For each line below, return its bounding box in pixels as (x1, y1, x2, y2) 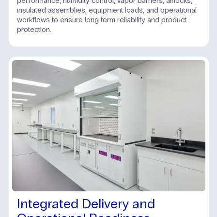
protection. (17, 25, 51, 34)
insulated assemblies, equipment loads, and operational (17, 5, 197, 15)
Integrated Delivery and (17, 195, 155, 212)
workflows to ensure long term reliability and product (17, 15, 186, 25)
